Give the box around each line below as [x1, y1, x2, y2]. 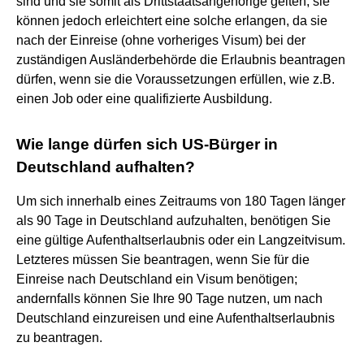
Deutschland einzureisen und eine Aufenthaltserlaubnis [16, 310, 335, 325]
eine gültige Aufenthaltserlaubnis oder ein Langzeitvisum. [16, 232, 345, 247]
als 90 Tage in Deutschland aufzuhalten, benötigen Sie [16, 213, 331, 227]
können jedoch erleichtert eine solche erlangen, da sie [16, 13, 327, 28]
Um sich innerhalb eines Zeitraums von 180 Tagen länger [16, 193, 345, 208]
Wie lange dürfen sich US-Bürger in [16, 135, 278, 153]
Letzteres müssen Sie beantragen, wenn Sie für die [16, 252, 310, 266]
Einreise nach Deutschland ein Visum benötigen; [16, 271, 297, 286]
